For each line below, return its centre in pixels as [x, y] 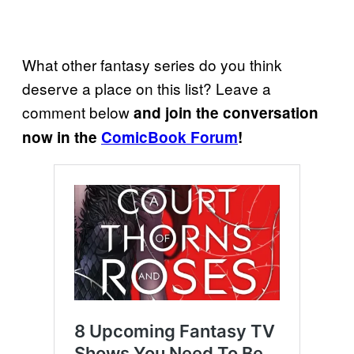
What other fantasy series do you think [152, 64]
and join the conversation [226, 112]
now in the [62, 137]
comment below [78, 111]
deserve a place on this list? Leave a [147, 88]
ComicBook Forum [169, 137]
